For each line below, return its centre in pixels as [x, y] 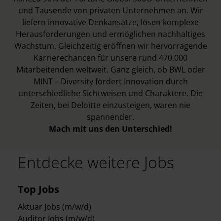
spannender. [110, 117]
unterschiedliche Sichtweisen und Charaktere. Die [110, 93]
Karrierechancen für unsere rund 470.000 [110, 58]
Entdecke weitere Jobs [96, 162]
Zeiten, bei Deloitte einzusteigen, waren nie [110, 105]
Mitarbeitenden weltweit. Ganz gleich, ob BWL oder [110, 70]
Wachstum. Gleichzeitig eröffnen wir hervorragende [110, 46]
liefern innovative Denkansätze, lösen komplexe [110, 22]
